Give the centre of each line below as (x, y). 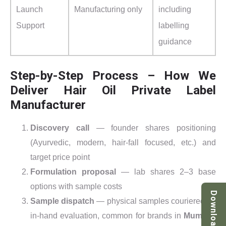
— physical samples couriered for (155, 201)
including (175, 10)
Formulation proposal (73, 172)
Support (30, 26)
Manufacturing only (108, 10)
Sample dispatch (63, 201)
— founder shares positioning (153, 128)
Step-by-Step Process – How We (113, 75)
